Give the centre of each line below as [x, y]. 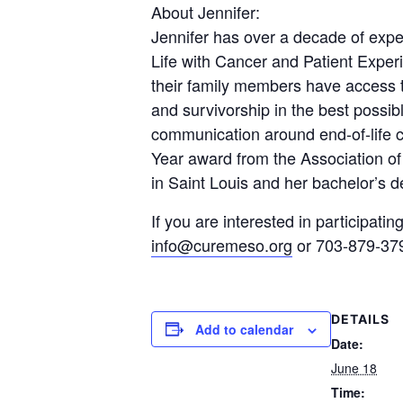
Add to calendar [244, 329]
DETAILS [360, 318]
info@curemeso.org [222, 244]
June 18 [354, 367]
